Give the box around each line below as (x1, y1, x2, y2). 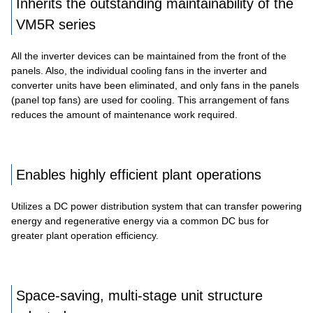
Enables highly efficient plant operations (16, 167, 261, 182)
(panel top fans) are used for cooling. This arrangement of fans (11, 94, 289, 105)
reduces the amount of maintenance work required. (11, 109, 238, 120)
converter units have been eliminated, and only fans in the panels (11, 80, 299, 91)
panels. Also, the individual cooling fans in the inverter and (11, 65, 267, 76)
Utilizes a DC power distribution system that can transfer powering (11, 201, 302, 212)
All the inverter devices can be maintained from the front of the (11, 50, 286, 61)
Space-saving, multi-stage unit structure (16, 288, 263, 303)
